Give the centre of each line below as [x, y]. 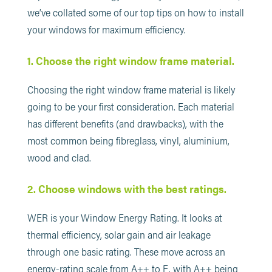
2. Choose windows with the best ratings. [128, 188]
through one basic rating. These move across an [126, 251]
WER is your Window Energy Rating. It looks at [124, 217]
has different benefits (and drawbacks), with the [125, 123]
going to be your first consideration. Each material [131, 106]
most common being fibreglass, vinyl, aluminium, [128, 140]
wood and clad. [59, 157]
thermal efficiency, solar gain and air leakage [119, 234]
